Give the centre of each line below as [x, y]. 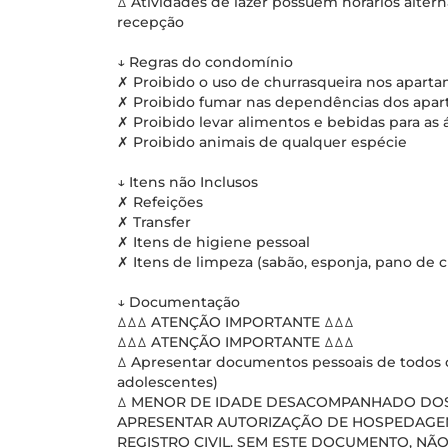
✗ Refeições [160, 202]
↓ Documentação [178, 302]
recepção [150, 22]
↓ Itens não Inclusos [187, 182]
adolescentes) [167, 382]
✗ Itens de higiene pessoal [213, 242]
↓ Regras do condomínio [205, 62]
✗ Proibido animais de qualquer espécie [262, 142]
